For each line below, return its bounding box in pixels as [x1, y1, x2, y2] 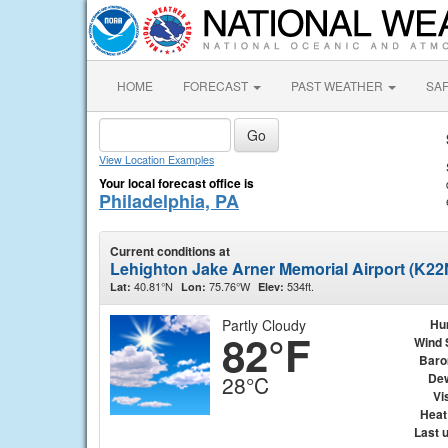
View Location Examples [99, 152, 214, 167]
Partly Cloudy [222, 315, 306, 335]
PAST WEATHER [291, 77, 386, 94]
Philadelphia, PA [99, 188, 239, 214]
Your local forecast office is [99, 174, 254, 192]
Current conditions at [110, 242, 230, 260]
